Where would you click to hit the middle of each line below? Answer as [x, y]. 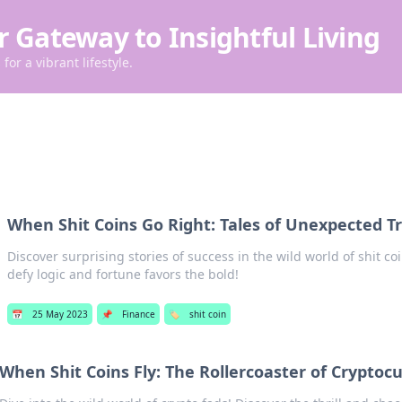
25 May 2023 [60, 314]
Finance [138, 314]
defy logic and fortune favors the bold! [122, 274]
